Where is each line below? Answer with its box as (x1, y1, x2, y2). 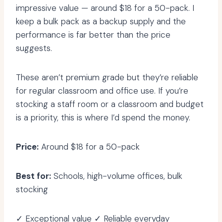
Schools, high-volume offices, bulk (51, 170, 182, 182)
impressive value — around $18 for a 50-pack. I (16, 2, 194, 14)
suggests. (16, 43, 52, 54)
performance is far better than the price (16, 29, 170, 41)
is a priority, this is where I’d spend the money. (16, 112, 190, 123)
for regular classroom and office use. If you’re (16, 85, 188, 97)
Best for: (16, 170, 51, 182)
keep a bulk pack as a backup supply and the (16, 16, 186, 27)
